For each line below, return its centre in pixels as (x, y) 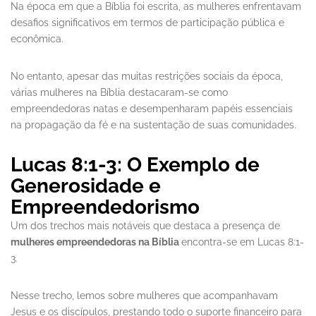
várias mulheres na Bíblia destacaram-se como (119, 93)
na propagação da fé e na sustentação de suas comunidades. (153, 125)
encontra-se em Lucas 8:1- (243, 242)
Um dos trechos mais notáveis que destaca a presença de (145, 226)
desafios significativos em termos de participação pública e (147, 23)
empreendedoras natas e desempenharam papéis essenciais (152, 109)
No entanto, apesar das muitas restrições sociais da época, (147, 77)
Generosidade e (86, 186)
